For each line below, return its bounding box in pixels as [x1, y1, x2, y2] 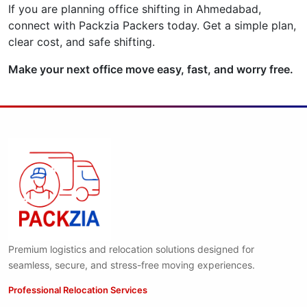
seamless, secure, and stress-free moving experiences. [8, 259, 255, 271]
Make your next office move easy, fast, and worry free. [8, 62, 293, 77]
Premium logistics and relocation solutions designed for [8, 243, 254, 256]
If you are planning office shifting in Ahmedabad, [8, 2, 261, 16]
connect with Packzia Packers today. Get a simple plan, [8, 19, 296, 33]
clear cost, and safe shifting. [8, 35, 155, 49]
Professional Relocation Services [8, 284, 147, 296]
